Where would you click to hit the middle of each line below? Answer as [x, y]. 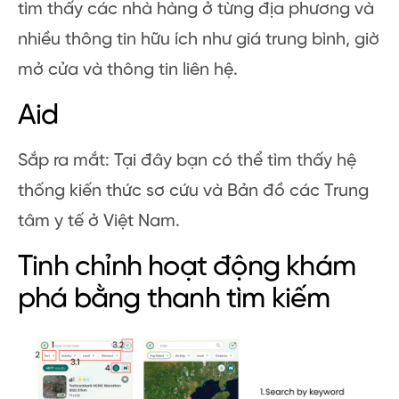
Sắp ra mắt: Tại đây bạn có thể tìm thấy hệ [187, 160]
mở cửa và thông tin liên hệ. [128, 69]
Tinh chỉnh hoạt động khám [187, 267]
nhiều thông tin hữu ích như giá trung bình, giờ [199, 39]
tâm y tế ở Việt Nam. [99, 221]
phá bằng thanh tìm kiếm [174, 299]
